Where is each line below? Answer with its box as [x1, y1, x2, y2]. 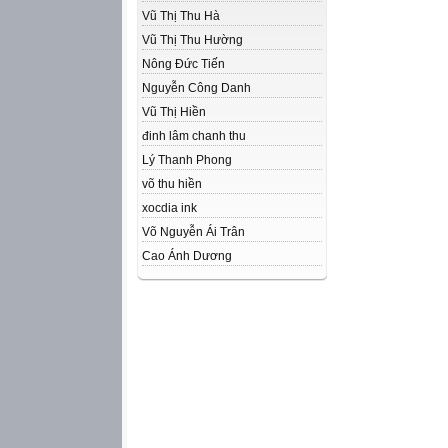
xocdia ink [142, 201, 197, 215]
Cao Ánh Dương [142, 249, 232, 263]
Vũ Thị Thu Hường [142, 33, 243, 47]
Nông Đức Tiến [142, 57, 225, 71]
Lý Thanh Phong [142, 153, 232, 167]
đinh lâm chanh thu [142, 129, 246, 143]
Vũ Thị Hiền [142, 105, 206, 119]
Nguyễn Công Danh [142, 81, 251, 95]
